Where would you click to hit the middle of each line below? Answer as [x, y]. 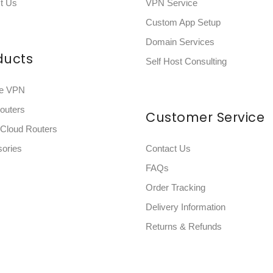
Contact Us [168, 148]
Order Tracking [175, 187]
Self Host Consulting [186, 61]
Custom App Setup [183, 22]
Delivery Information [186, 207]
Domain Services [180, 42]
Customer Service [205, 117]
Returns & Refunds [184, 226]
